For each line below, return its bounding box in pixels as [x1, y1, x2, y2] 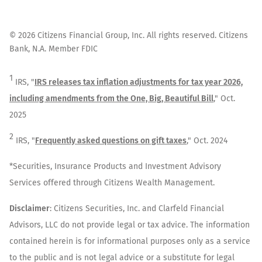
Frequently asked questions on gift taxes [35, 136, 187, 146]
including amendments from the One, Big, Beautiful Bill [9, 94, 213, 104]
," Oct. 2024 [187, 136, 227, 146]
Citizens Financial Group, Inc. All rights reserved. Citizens [35, 30, 248, 41]
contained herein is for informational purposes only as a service [9, 236, 250, 247]
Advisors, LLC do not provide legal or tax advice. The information [9, 220, 250, 230]
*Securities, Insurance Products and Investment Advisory [9, 161, 221, 172]
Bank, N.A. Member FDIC [9, 44, 98, 54]
